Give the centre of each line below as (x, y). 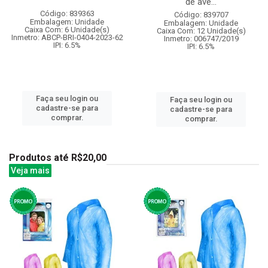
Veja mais (30, 170)
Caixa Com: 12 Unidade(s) (201, 31)
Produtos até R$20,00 (58, 157)
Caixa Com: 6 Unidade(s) (67, 29)
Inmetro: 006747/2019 (201, 38)
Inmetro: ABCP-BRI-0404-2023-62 (67, 37)
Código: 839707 (201, 14)
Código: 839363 (67, 13)
